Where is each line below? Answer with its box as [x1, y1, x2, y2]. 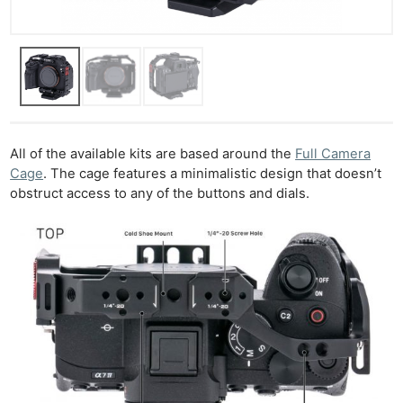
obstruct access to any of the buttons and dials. [10, 184, 310, 201]
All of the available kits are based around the [10, 145, 296, 162]
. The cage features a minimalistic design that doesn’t [43, 165, 382, 182]
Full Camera [295, 145, 372, 162]
